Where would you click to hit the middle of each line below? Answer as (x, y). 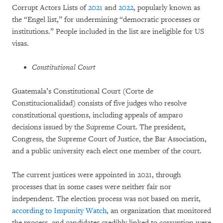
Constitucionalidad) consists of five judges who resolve (99, 103)
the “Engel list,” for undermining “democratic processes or (106, 19)
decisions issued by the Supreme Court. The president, (99, 127)
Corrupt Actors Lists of (50, 7)
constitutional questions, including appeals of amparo (97, 115)
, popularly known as (167, 7)
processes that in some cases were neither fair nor (92, 187)
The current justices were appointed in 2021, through (96, 175)
